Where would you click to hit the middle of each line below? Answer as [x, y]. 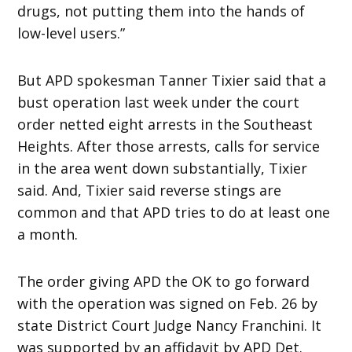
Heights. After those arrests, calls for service [169, 146]
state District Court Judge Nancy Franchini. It [170, 325]
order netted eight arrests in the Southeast [165, 124]
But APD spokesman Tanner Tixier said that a [172, 80]
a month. [48, 234]
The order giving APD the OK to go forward [164, 281]
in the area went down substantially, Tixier [163, 168]
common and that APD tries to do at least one [174, 212]
